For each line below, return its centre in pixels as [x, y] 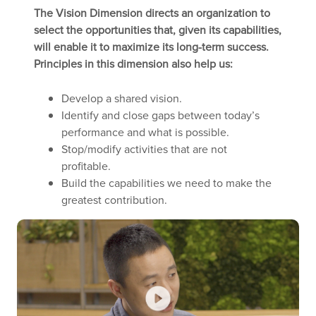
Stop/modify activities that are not [145, 149]
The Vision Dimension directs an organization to [152, 13]
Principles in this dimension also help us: [135, 63]
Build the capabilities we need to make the [167, 183]
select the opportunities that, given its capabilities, [158, 30]
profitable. [89, 166]
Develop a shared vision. [122, 98]
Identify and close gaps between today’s [161, 115]
